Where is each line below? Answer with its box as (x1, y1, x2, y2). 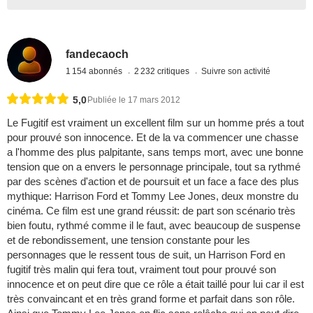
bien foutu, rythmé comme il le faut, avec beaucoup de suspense (7, 219, 300, 232)
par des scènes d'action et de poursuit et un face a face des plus (7, 175, 299, 188)
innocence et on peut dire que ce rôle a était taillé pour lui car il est (7, 278, 304, 291)
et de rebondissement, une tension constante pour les (7, 234, 250, 247)
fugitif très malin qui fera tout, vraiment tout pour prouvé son (7, 263, 276, 276)
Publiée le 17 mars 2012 (87, 95, 180, 105)
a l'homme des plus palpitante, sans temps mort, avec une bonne (7, 146, 303, 159)
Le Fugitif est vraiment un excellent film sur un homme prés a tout (7, 117, 304, 129)
